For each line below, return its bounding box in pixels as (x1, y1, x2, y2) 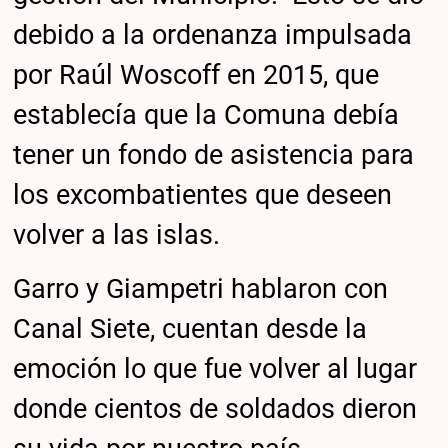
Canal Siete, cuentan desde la (13, 312, 368, 345)
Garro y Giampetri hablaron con (13, 272, 389, 305)
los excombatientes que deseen (13, 179, 393, 212)
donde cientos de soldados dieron (13, 392, 418, 425)
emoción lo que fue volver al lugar (13, 352, 418, 385)
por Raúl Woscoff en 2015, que (13, 59, 380, 92)
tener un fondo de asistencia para (13, 139, 415, 172)
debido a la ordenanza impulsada (13, 19, 413, 52)
